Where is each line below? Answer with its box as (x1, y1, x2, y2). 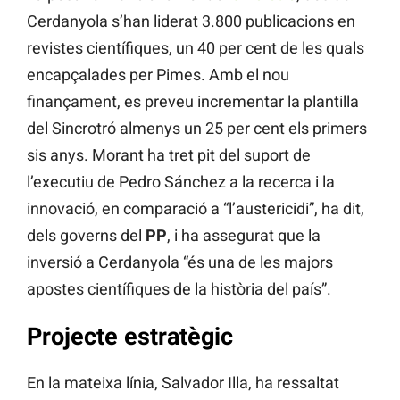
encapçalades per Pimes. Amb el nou (27, 65, 289, 85)
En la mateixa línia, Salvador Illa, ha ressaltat (27, 373, 339, 393)
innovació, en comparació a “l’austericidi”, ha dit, (27, 199, 364, 219)
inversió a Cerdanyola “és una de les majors (27, 253, 333, 272)
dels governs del (27, 226, 146, 246)
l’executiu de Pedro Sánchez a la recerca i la (27, 172, 335, 192)
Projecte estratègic (27, 321, 233, 351)
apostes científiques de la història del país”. (27, 279, 331, 299)
